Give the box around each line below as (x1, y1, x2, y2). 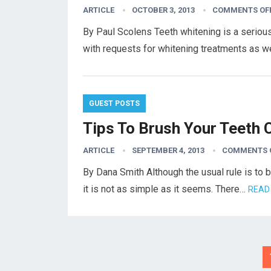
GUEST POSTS (89, 99, 140, 108)
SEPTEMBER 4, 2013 (132, 146, 204, 155)
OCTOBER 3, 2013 (132, 5, 195, 15)
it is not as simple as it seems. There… (83, 183, 248, 195)
